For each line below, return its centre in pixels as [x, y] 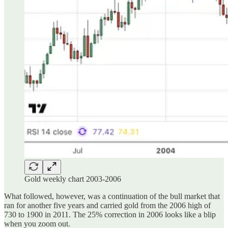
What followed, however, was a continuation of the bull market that [112, 196]
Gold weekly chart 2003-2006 [73, 179]
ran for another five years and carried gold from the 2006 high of [107, 205]
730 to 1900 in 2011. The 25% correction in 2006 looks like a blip [110, 214]
